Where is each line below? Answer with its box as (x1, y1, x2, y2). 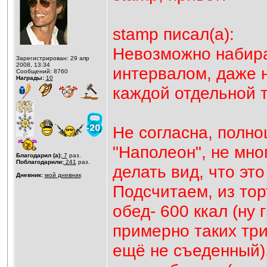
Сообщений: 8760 (15, 68, 68, 74)
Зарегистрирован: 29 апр (15, 55, 89, 61)
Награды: (15, 74, 44, 81)
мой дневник (44, 172, 81, 178)
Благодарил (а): (15, 152, 62, 159)
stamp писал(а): (112, 24, 234, 44)
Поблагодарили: (15, 159, 64, 165)
